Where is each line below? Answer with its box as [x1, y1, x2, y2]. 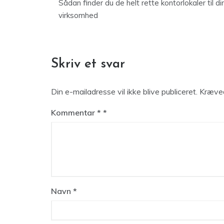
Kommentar [51, 107, 97, 117]
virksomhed [58, 10, 98, 20]
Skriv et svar [51, 57, 125, 71]
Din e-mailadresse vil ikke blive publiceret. [51, 86, 197, 96]
